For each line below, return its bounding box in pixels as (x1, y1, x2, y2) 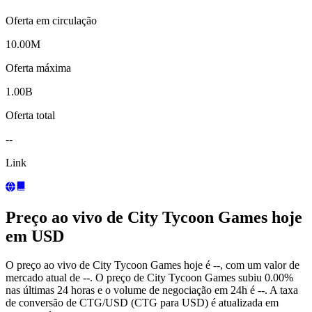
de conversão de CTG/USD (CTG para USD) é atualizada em (6, 297, 279, 309)
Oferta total (6, 109, 55, 121)
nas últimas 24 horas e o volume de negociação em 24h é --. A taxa (6, 284, 298, 297)
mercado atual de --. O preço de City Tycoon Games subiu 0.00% (6, 272, 293, 284)
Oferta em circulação (6, 14, 97, 26)
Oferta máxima (6, 61, 71, 74)
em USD (6, 226, 64, 245)
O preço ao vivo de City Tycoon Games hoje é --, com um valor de (6, 259, 299, 272)
